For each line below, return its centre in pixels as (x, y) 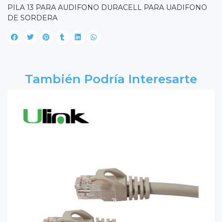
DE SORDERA (32, 18)
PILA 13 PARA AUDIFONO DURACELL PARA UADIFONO (107, 8)
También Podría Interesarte (111, 79)
